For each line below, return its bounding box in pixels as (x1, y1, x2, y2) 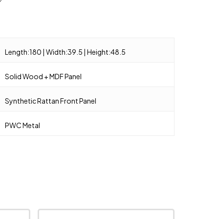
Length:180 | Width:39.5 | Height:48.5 (5, 47, 126, 56)
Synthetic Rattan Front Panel (5, 96, 97, 105)
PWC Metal (5, 120, 41, 130)
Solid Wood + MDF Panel (5, 71, 82, 81)
